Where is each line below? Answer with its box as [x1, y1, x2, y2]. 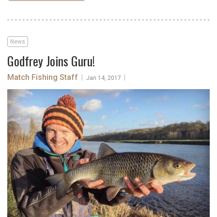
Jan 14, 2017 [86, 74, 121, 81]
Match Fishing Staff [7, 72, 80, 82]
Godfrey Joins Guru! [7, 51, 95, 70]
